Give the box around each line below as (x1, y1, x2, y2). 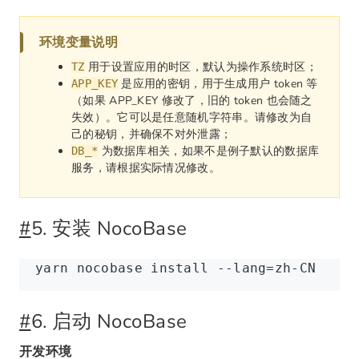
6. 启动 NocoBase (30, 309, 188, 334)
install (142, 260, 209, 276)
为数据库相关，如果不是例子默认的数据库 (98, 143, 320, 159)
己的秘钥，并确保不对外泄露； (71, 127, 232, 142)
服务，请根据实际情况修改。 (71, 160, 220, 175)
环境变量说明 (39, 34, 118, 51)
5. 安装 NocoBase (30, 216, 188, 241)
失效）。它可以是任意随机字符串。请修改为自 (71, 110, 313, 125)
